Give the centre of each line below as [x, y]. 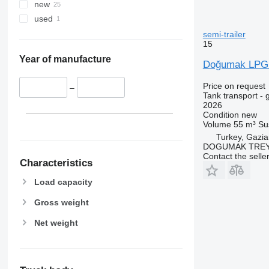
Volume [217, 124]
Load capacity [63, 182]
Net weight [56, 222]
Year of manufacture [65, 59]
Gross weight [61, 202]
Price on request [234, 86]
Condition [221, 115]
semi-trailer [224, 34]
